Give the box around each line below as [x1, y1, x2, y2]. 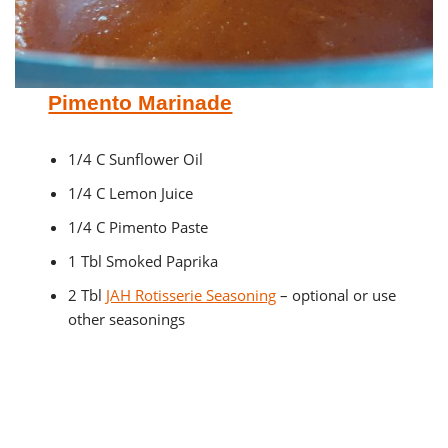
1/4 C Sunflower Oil [68, 149, 208, 170]
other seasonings [68, 309, 186, 330]
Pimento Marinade [48, 91, 233, 115]
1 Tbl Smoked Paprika [68, 251, 219, 272]
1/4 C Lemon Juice [68, 183, 194, 204]
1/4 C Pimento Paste [68, 217, 209, 238]
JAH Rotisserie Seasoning [106, 285, 277, 306]
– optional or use [276, 285, 397, 306]
